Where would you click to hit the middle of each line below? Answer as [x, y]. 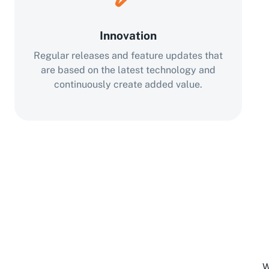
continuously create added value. [128, 84]
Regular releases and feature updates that [128, 56]
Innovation [128, 35]
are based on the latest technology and [128, 70]
